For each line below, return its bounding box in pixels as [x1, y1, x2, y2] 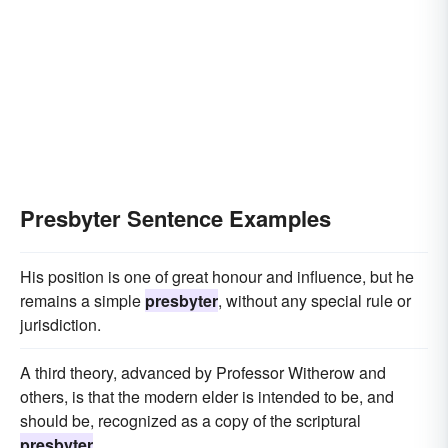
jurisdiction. [20, 313, 101, 336]
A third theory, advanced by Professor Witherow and [20, 361, 386, 384]
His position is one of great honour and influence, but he [20, 265, 414, 288]
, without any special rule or [218, 289, 411, 312]
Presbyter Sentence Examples [20, 202, 331, 234]
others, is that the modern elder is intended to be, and [20, 385, 394, 408]
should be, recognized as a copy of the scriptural [20, 409, 361, 432]
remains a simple [20, 289, 145, 312]
